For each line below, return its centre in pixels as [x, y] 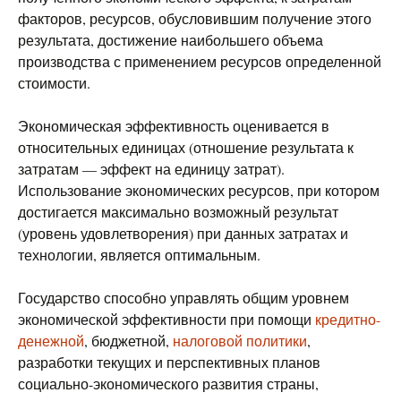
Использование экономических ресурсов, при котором [199, 190]
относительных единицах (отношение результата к [186, 147]
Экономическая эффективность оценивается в [174, 126]
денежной [51, 341]
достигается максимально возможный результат [178, 212]
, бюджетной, [128, 341]
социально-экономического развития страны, [168, 384]
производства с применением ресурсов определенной [200, 61]
